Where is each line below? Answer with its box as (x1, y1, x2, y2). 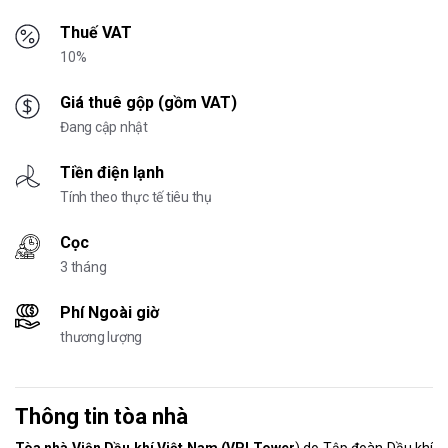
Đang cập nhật (60, 119, 149, 136)
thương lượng (60, 329, 143, 346)
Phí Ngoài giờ (60, 303, 159, 323)
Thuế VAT (60, 23, 132, 43)
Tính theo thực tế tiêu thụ (60, 189, 213, 206)
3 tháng (60, 259, 107, 276)
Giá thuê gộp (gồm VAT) (60, 93, 237, 113)
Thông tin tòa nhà (15, 404, 188, 430)
